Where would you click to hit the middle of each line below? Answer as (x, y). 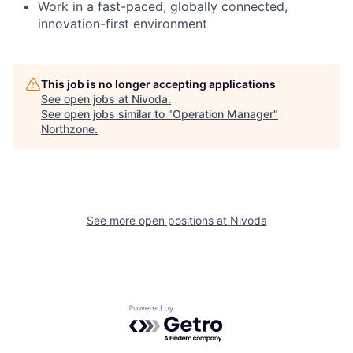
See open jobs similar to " (107, 113)
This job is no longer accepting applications (158, 84)
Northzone (68, 128)
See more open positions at (158, 220)
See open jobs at (86, 98)
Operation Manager (223, 113)
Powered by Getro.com (198, 312)
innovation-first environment (123, 23)
